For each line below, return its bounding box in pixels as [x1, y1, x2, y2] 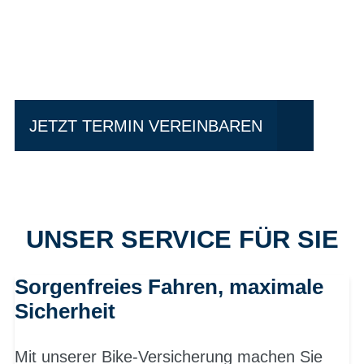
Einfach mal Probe [15, 6, 284, 41]
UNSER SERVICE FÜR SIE [25, 225, 339, 254]
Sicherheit [15, 300, 115, 323]
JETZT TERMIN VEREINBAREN [29, 116, 262, 135]
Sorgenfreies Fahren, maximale [15, 275, 323, 299]
